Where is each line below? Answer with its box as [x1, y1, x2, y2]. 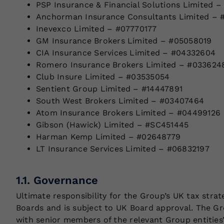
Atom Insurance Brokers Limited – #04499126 [35, 107, 221, 117]
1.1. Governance [15, 173, 98, 186]
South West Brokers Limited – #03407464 [35, 95, 204, 105]
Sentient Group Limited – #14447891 [35, 83, 183, 93]
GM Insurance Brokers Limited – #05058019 [35, 35, 212, 45]
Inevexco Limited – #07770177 [35, 23, 157, 33]
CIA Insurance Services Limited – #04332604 [35, 47, 216, 57]
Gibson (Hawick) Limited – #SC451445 [35, 119, 189, 129]
